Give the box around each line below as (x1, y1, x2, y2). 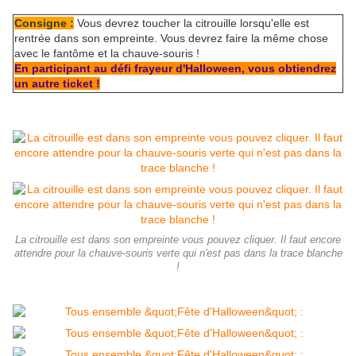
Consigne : (14, 17, 74, 30)
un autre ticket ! (14, 77, 100, 91)
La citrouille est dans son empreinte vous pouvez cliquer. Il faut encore (15, 234, 341, 246)
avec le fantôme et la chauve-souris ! (14, 47, 199, 60)
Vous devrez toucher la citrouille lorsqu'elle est (74, 17, 309, 30)
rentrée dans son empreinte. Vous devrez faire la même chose (14, 32, 328, 45)
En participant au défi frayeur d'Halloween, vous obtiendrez (14, 62, 336, 75)
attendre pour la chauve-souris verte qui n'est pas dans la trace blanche (14, 248, 342, 260)
